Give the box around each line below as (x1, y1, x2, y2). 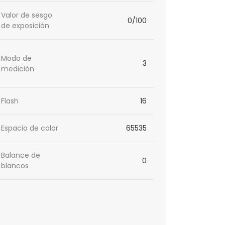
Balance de (1, 150, 41, 161)
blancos (1, 161, 29, 171)
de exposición (1, 21, 50, 31)
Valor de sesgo (1, 10, 53, 21)
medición (1, 63, 35, 74)
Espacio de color (1, 123, 59, 134)
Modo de (1, 53, 32, 63)
